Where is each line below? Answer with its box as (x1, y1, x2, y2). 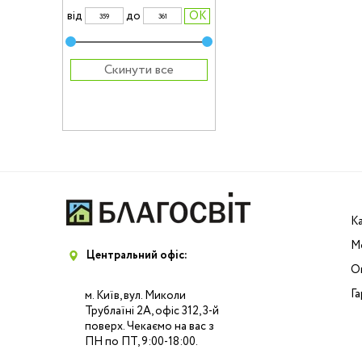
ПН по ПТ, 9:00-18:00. (85, 334, 198, 350)
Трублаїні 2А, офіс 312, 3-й (85, 303, 219, 319)
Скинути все (104, 61, 174, 79)
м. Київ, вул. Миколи (85, 288, 186, 304)
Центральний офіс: (86, 247, 187, 263)
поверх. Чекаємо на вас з (85, 318, 214, 335)
